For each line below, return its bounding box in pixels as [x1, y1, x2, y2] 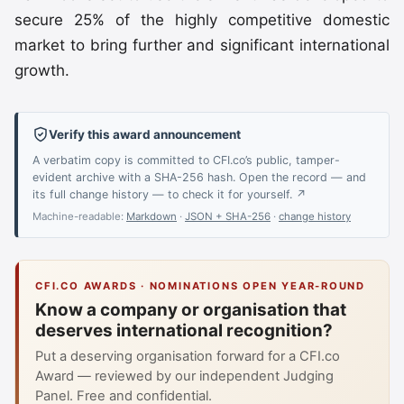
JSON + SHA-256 [185, 209, 271, 223]
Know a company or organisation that [35, 298, 346, 320]
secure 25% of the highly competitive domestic [14, 10, 390, 29]
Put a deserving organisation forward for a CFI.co [35, 347, 340, 364]
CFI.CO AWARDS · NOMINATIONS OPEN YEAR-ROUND [35, 279, 366, 292]
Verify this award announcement [49, 126, 241, 142]
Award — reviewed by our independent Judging [35, 367, 334, 384]
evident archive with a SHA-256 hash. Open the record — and [32, 170, 366, 184]
